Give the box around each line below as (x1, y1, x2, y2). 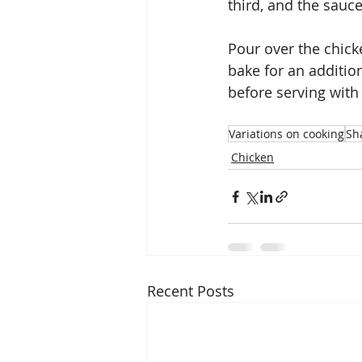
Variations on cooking (229, 126, 344, 142)
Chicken (231, 149, 274, 166)
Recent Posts (147, 281, 234, 301)
